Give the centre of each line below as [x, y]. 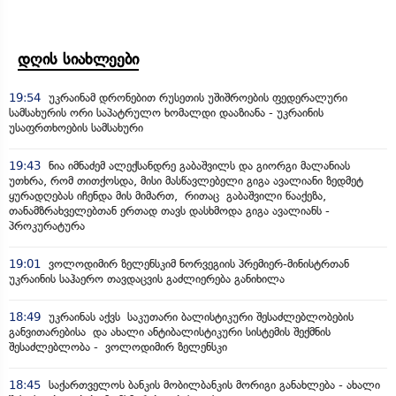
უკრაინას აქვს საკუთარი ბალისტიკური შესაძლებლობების [199, 316]
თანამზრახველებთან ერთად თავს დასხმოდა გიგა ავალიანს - [169, 210]
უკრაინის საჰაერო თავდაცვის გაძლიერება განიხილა [147, 278]
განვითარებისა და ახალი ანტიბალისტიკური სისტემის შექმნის [170, 331]
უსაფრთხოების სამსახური [76, 127]
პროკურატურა [47, 225]
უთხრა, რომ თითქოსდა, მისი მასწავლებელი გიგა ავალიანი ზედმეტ [186, 180]
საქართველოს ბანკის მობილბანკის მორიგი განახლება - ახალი [213, 385]
